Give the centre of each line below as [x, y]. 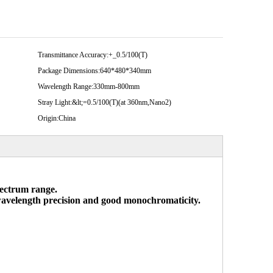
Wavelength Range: [66, 87]
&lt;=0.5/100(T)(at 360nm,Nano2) [122, 102]
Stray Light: [55, 102]
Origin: [48, 118]
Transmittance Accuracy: [73, 55]
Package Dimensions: [69, 71]
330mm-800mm [116, 87]
